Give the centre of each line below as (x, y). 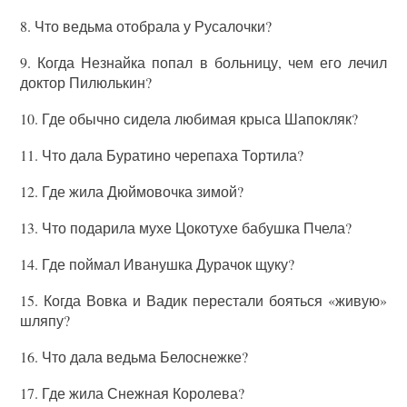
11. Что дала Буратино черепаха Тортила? (162, 155)
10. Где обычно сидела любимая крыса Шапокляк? (189, 119)
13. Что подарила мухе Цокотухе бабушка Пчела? (186, 228)
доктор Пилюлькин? (86, 82)
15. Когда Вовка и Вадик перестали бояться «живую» (203, 300)
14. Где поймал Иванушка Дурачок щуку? (158, 264)
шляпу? (45, 320)
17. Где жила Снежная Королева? (133, 393)
